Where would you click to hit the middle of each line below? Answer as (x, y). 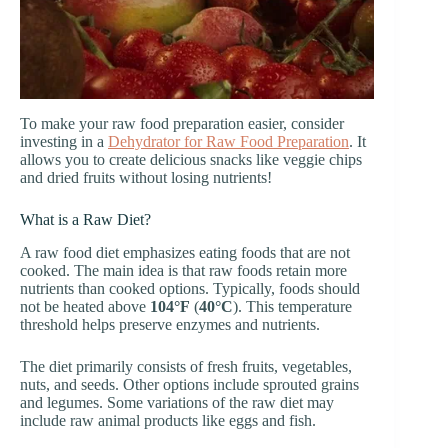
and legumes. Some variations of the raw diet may (177, 403)
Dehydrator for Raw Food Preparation (228, 142)
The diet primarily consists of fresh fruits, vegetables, (186, 367)
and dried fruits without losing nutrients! (146, 178)
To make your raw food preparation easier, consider (182, 124)
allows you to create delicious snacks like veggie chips (191, 160)
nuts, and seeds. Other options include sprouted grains (189, 385)
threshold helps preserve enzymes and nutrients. (170, 325)
